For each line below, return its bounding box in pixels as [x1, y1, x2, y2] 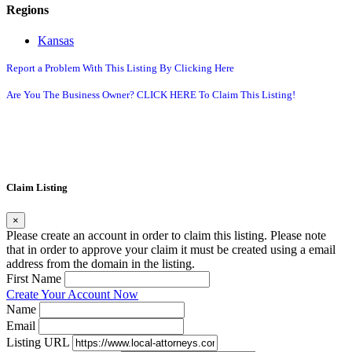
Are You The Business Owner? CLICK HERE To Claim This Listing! [6, 89, 295, 101]
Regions [6, 2, 49, 16]
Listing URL [6, 335, 69, 349]
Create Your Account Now [6, 287, 138, 301]
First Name [6, 271, 61, 285]
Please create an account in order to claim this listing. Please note [6, 228, 326, 242]
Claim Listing [6, 181, 68, 194]
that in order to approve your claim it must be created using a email [6, 242, 335, 256]
